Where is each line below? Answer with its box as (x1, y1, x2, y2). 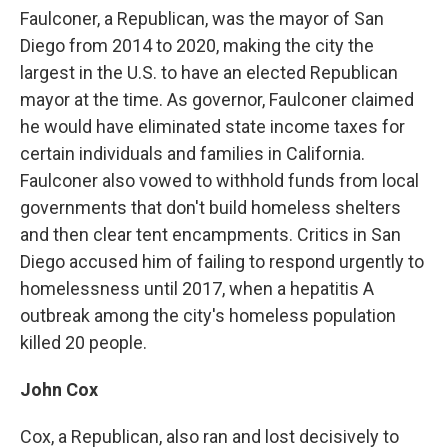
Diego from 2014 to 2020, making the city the (20, 35, 374, 56)
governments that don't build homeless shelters (20, 197, 401, 218)
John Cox (20, 379, 98, 400)
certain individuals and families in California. (20, 143, 365, 164)
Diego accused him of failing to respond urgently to (20, 251, 424, 272)
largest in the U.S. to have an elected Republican (20, 62, 398, 83)
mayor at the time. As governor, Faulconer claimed (20, 89, 414, 110)
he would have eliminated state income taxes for (20, 116, 405, 137)
